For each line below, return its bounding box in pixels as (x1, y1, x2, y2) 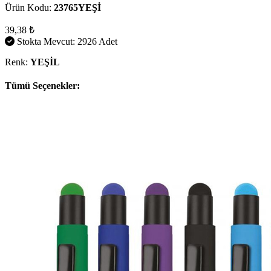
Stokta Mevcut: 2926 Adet (15, 36, 117, 47)
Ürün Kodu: (5, 2, 54, 13)
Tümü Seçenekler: (5, 80, 80, 91)
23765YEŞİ (54, 2, 101, 13)
